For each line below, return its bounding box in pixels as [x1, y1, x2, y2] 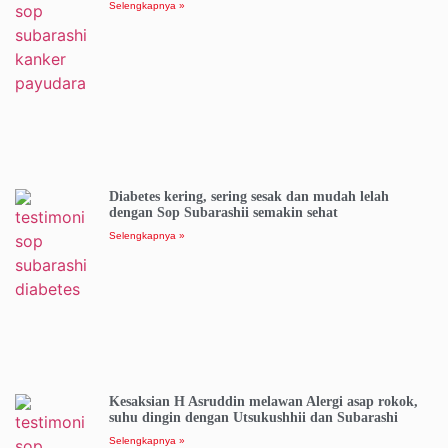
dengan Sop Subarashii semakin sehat [108, 204, 338, 220]
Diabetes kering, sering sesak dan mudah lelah [108, 188, 389, 204]
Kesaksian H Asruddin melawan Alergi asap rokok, [108, 394, 418, 410]
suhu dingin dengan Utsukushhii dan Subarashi [108, 410, 398, 426]
